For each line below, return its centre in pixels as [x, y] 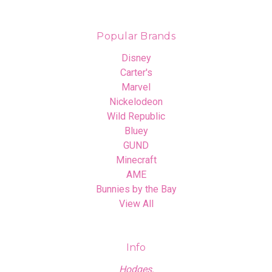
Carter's [136, 72]
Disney [136, 58]
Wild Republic [136, 116]
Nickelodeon [136, 101]
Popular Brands [136, 36]
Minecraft [136, 160]
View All [136, 203]
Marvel [136, 87]
